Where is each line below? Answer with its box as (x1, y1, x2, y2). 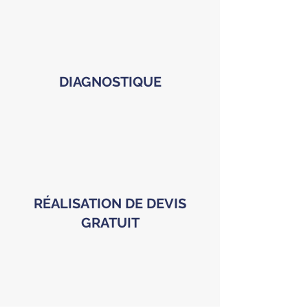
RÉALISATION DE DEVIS (34, 195, 186, 212)
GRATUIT (80, 214, 140, 231)
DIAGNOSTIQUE (58, 74, 162, 90)
